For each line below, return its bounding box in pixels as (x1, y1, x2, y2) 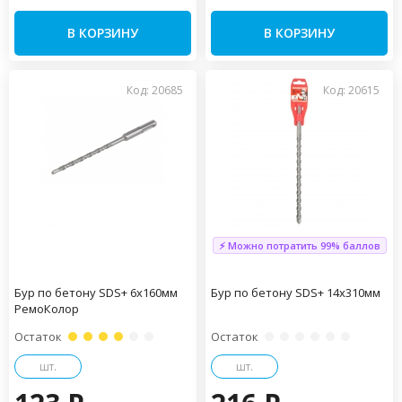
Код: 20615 (323, 83, 380, 98)
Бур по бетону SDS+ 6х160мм (14, 284, 178, 301)
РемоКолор (14, 301, 79, 317)
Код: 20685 (127, 83, 183, 98)
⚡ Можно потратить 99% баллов (218, 239, 380, 252)
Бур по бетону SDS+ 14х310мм (211, 284, 380, 301)
